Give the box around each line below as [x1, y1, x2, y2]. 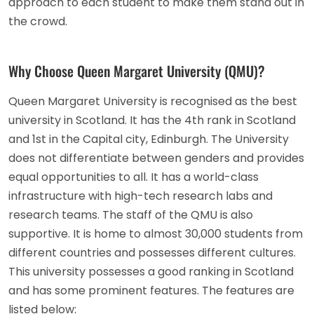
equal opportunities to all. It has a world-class [8, 168, 259, 185]
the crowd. [8, 13, 67, 29]
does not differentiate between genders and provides [8, 149, 304, 166]
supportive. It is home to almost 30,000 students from [8, 225, 303, 242]
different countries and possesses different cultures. [8, 244, 296, 261]
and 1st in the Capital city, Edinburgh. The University [8, 130, 289, 147]
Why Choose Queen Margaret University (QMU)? [8, 60, 265, 81]
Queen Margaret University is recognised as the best [8, 93, 297, 109]
